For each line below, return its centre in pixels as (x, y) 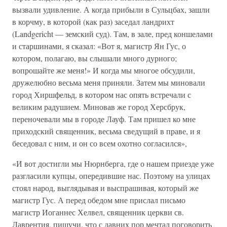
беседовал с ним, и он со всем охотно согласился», (100, 143)
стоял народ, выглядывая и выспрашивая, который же (105, 188)
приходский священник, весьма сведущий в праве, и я (106, 131)
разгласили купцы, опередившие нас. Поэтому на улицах (111, 176)
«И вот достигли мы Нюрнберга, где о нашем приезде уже (113, 163)
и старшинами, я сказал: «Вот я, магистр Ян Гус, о (99, 46)
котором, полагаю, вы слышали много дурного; (94, 58)
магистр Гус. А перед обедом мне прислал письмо (99, 200)
